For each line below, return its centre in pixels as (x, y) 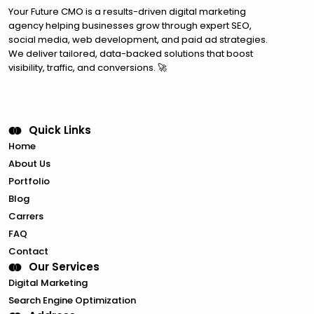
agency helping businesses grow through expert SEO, (130, 26)
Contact (28, 251)
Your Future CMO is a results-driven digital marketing (127, 12)
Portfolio (29, 181)
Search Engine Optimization (72, 300)
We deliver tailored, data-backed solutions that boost (131, 54)
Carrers (26, 216)
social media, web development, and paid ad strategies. (138, 40)
